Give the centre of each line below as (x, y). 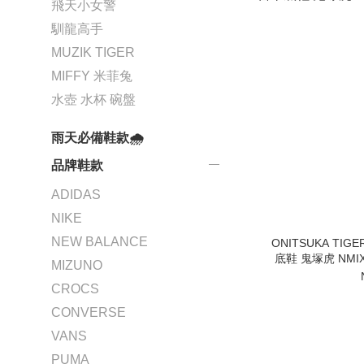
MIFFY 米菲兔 (92, 76)
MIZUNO (77, 265)
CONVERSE (89, 312)
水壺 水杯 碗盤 (93, 100)
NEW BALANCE (100, 242)
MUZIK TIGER (93, 52)
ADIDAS (76, 195)
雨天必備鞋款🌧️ (97, 138)
